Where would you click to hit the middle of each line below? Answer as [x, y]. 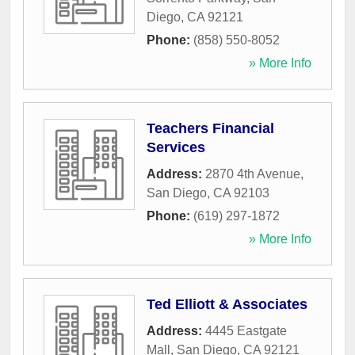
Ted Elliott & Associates [227, 305]
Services [176, 148]
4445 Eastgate [246, 331]
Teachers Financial [210, 129]
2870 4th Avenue [253, 174]
